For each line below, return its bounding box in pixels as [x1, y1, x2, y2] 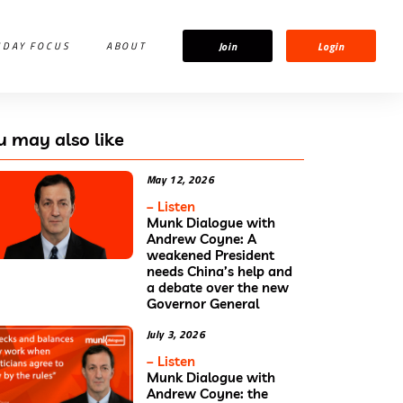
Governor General [147, 294, 259, 312]
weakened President [147, 246, 274, 264]
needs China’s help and [147, 262, 292, 280]
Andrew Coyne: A [147, 229, 256, 247]
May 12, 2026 [147, 170, 214, 188]
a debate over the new [147, 278, 289, 296]
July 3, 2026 [147, 325, 205, 343]
